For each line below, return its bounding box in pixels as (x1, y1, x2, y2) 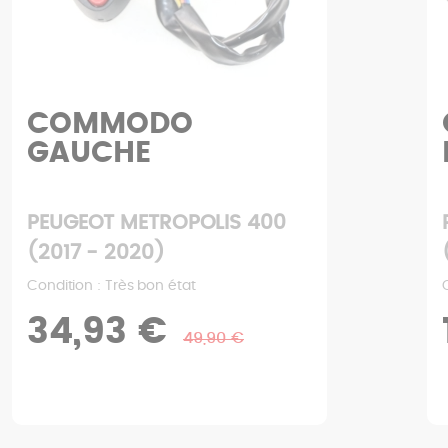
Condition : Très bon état (27, 279, 196, 294)
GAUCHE (27, 139, 152, 169)
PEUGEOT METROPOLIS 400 (27, 213, 286, 234)
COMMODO (27, 110, 193, 140)
